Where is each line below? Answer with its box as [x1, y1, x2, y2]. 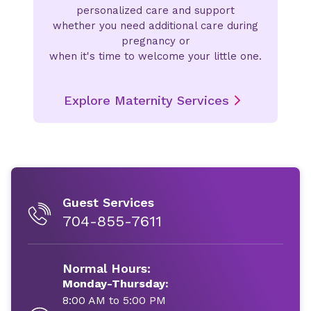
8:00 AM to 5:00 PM [62, 294, 166, 307]
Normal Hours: [62, 261, 151, 276]
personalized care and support [76, 4, 235, 17]
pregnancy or [121, 35, 190, 47]
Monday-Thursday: [62, 277, 169, 290]
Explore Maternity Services [64, 93, 229, 108]
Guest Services [62, 195, 154, 210]
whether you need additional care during [53, 19, 258, 32]
